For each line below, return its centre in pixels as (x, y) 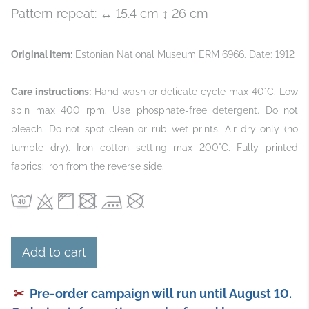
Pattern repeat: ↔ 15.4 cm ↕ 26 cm (110, 13)
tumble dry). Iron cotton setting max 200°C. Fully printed (154, 147)
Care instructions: (51, 91)
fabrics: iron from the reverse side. (88, 166)
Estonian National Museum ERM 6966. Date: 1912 (183, 54)
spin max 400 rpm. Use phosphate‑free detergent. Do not (154, 110)
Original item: (42, 54)
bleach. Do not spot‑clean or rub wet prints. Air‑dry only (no (154, 129)
